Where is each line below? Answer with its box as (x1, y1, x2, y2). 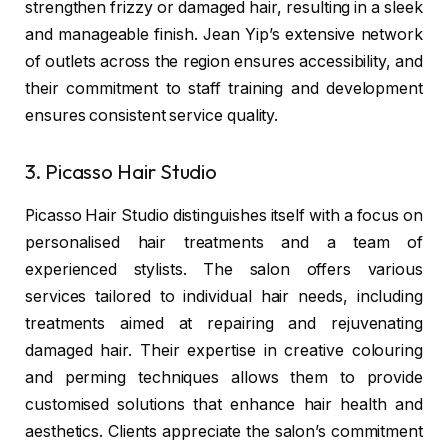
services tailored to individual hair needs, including (25, 287, 423, 307)
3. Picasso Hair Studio (25, 158, 218, 184)
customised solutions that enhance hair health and (25, 395, 423, 415)
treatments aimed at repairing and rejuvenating (25, 314, 423, 334)
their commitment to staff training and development (25, 79, 423, 99)
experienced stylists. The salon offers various (25, 260, 423, 280)
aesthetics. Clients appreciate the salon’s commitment (25, 422, 423, 442)
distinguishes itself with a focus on (168, 206, 423, 226)
